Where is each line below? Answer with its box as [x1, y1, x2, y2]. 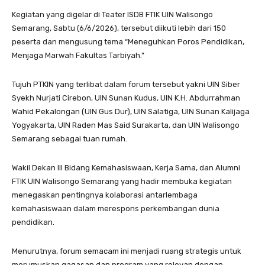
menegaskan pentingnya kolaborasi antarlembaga [12, 190, 198, 199]
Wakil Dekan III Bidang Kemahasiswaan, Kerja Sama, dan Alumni [12, 163, 240, 172]
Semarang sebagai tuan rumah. [12, 134, 127, 143]
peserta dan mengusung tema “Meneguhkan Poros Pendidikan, [12, 37, 244, 46]
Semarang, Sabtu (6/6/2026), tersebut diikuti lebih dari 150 [12, 23, 226, 33]
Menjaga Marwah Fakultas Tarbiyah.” [12, 50, 144, 60]
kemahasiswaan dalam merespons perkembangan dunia [12, 203, 219, 213]
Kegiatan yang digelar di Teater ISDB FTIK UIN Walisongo [12, 9, 213, 19]
